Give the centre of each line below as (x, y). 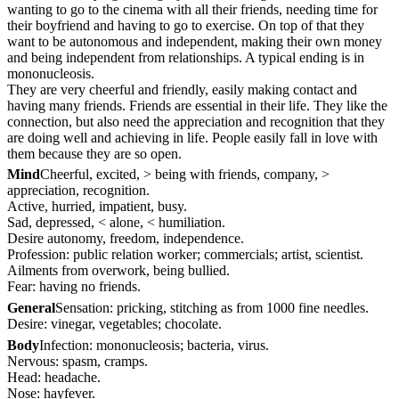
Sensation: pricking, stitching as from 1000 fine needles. (212, 308)
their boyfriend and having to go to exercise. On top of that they (186, 25)
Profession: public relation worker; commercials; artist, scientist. (185, 255)
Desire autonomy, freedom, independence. (126, 239)
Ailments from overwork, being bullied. (118, 271)
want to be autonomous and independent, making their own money (195, 41)
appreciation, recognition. (78, 191)
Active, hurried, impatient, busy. (97, 207)
